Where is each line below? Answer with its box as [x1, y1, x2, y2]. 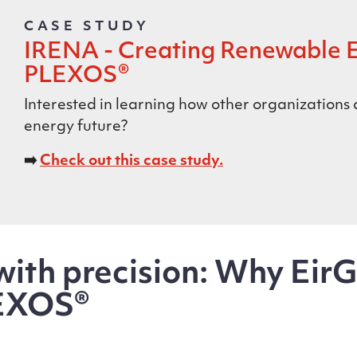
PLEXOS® [24, 65, 129, 88]
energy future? [24, 120, 127, 135]
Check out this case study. [40, 154, 223, 169]
